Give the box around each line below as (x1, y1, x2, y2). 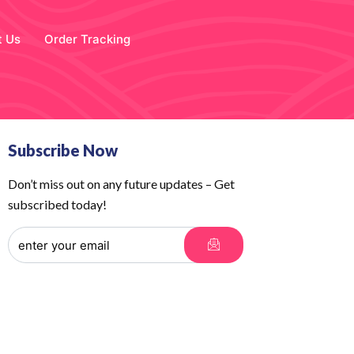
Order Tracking (44, 31, 131, 47)
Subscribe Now (8, 141, 119, 160)
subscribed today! (8, 197, 107, 213)
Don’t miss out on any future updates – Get (8, 176, 235, 192)
